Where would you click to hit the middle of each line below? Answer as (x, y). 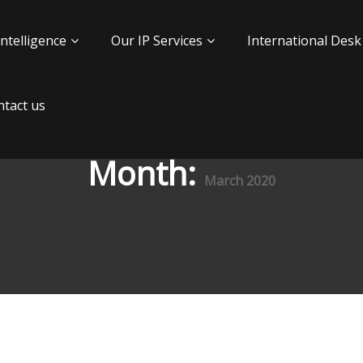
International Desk (304, 41)
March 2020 (240, 181)
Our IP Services (156, 41)
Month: (146, 173)
